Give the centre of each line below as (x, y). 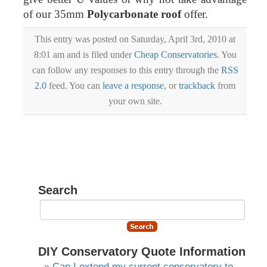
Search (58, 190)
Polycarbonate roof (134, 14)
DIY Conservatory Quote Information (142, 252)
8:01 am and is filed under (84, 55)
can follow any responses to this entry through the (126, 70)
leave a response (133, 86)
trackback (197, 86)
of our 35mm (55, 14)
